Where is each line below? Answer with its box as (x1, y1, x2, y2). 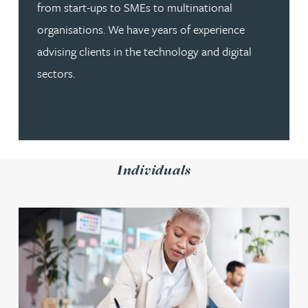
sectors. (37, 64, 78, 82)
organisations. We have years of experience (37, 20, 245, 38)
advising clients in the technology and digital (37, 42, 252, 60)
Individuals (116, 159, 192, 179)
